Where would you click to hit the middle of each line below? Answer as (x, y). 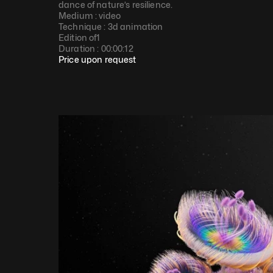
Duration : (80, 48)
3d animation (135, 27)
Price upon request (97, 59)
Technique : (83, 27)
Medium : (79, 16)
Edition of (78, 37)
